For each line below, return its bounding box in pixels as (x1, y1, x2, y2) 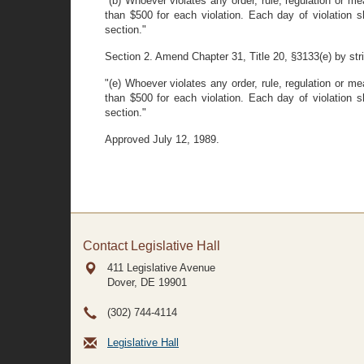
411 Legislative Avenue (107, 262, 215, 274)
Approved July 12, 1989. (105, 133, 219, 145)
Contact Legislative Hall (83, 239, 220, 253)
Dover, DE (107, 276, 155, 288)
